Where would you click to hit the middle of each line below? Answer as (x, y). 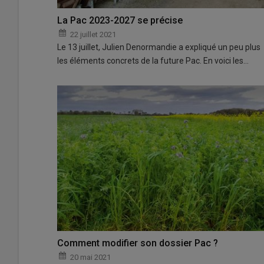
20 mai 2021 (90, 258)
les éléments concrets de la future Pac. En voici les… (153, 61)
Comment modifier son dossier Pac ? (138, 243)
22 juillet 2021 (93, 35)
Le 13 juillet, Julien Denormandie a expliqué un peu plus (159, 47)
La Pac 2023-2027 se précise (120, 21)
